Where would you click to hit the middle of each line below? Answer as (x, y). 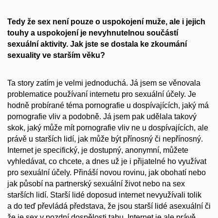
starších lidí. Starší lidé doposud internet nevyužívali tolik (104, 195)
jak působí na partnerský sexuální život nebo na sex (96, 183)
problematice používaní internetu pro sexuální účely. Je (102, 94)
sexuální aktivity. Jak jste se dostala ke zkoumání (97, 44)
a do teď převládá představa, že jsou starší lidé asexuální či (109, 206)
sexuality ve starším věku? (56, 55)
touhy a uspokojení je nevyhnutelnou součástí (93, 33)
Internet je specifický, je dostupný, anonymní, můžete (98, 150)
